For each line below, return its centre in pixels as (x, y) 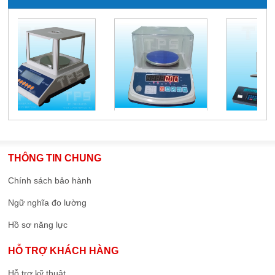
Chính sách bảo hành (50, 181)
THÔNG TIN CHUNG (55, 158)
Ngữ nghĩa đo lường (48, 203)
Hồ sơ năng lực (38, 225)
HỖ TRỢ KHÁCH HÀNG (64, 251)
